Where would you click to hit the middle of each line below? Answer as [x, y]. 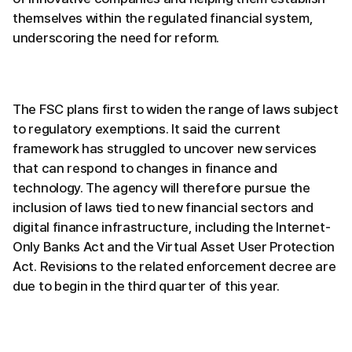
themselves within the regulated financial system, [163, 18]
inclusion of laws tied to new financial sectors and [163, 208]
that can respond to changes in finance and [145, 169]
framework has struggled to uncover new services [165, 149]
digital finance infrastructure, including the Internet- [172, 227]
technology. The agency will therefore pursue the [161, 188]
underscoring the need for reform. [116, 38]
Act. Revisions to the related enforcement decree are [174, 267]
